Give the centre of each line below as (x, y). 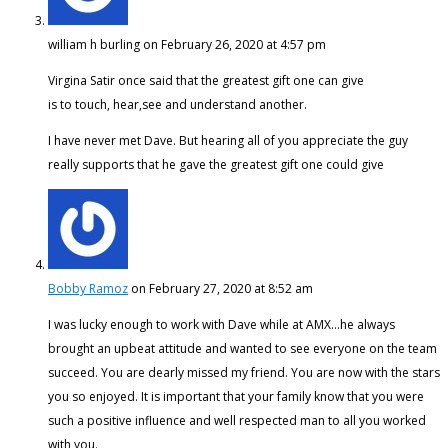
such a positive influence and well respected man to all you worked (237, 420)
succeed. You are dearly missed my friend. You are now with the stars (244, 372)
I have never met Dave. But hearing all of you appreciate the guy (228, 140)
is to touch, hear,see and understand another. (177, 104)
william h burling (94, 44)
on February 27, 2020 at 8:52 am (222, 288)
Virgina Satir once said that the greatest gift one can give (206, 80)
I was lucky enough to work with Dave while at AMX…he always (221, 324)
